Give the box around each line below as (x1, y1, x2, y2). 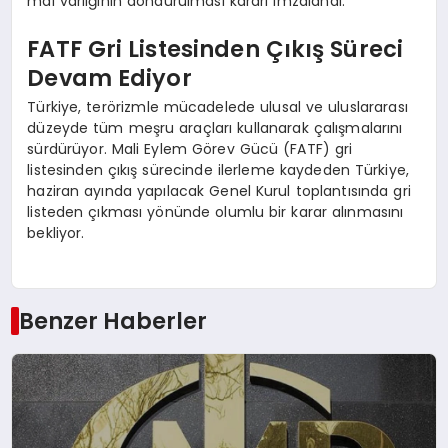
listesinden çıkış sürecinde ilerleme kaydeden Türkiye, (27, 160, 410, 181)
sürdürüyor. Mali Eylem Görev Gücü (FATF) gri (27, 139, 353, 160)
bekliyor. (27, 223, 85, 244)
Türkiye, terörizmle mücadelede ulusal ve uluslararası (27, 97, 408, 118)
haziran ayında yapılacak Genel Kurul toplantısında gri (27, 181, 411, 202)
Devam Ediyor (27, 61, 192, 94)
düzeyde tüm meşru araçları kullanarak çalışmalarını (27, 118, 403, 139)
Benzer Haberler (18, 304, 207, 337)
